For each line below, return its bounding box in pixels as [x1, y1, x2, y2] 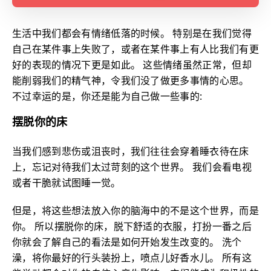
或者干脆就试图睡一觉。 [12, 176, 121, 189]
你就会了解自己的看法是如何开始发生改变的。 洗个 [12, 235, 242, 249]
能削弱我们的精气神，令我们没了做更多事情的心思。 [12, 74, 249, 87]
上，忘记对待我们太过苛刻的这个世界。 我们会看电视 [12, 160, 252, 174]
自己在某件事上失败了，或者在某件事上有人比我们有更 [12, 42, 260, 56]
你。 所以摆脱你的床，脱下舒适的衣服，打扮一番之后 [12, 220, 252, 233]
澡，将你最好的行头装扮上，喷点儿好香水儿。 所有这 [12, 251, 252, 264]
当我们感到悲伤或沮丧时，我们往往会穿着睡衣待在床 [12, 145, 249, 158]
